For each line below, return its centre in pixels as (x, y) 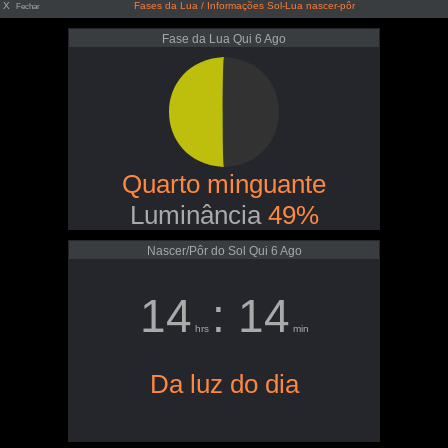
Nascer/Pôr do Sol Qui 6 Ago (224, 251)
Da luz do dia (224, 384)
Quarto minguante (224, 184)
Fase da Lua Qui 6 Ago (224, 39)
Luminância (198, 215)
